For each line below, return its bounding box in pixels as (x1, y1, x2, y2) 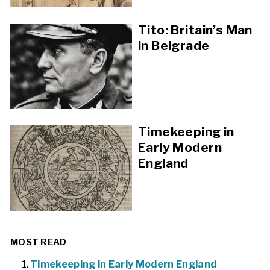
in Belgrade (138, 38, 210, 54)
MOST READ (10, 236, 67, 248)
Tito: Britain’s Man (138, 22, 253, 38)
